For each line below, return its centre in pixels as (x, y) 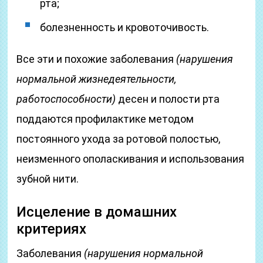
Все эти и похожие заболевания (97, 59)
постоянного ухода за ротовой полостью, (119, 139)
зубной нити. (48, 179)
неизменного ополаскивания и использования (131, 159)
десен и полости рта (168, 99)
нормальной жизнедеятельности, (97, 79)
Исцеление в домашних (97, 212)
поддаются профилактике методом (105, 119)
